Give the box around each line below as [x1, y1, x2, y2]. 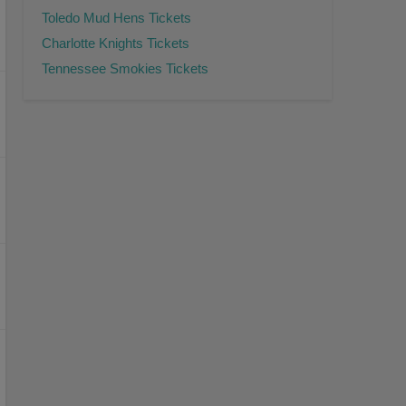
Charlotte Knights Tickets [42, 35, 189, 52]
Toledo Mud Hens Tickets [42, 10, 191, 26]
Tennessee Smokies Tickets [42, 61, 208, 77]
